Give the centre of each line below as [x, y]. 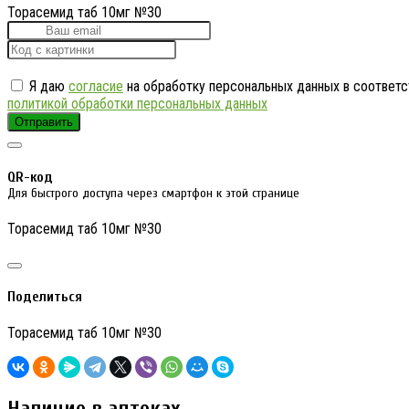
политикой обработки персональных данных [137, 104]
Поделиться [45, 297]
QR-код [30, 177]
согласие [96, 87]
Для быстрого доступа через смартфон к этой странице [153, 193]
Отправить [44, 122]
